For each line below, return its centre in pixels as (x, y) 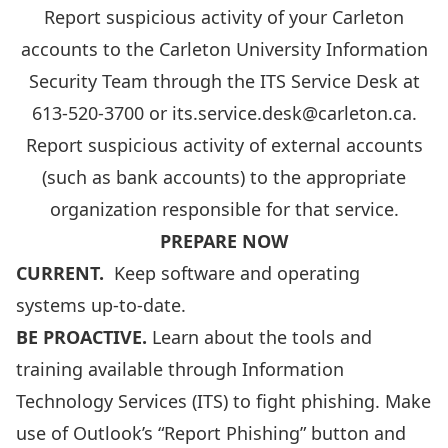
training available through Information (180, 369)
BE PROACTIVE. (81, 337)
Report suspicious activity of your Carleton (224, 17)
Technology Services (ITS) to (136, 401)
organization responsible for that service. (224, 209)
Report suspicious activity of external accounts (224, 145)
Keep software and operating (234, 273)
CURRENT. (62, 273)
